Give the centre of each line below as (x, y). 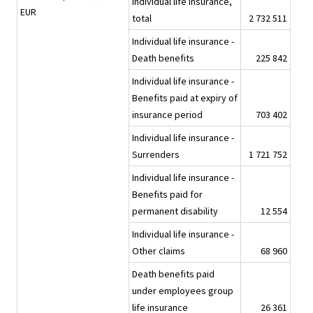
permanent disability (175, 211)
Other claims (159, 251)
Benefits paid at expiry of (185, 98)
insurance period (167, 115)
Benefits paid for (167, 195)
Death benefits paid (173, 274)
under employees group (183, 291)
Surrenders (156, 155)
